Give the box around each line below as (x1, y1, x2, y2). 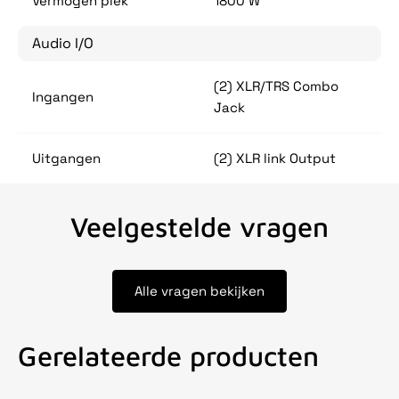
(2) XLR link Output (214, 150, 336, 167)
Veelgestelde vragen (70, 209, 329, 243)
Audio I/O (32, 34, 94, 53)
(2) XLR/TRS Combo (214, 77, 338, 95)
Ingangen (32, 88, 94, 106)
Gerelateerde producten (18, 339, 319, 373)
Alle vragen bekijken (134, 282, 265, 300)
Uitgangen (32, 150, 101, 167)
